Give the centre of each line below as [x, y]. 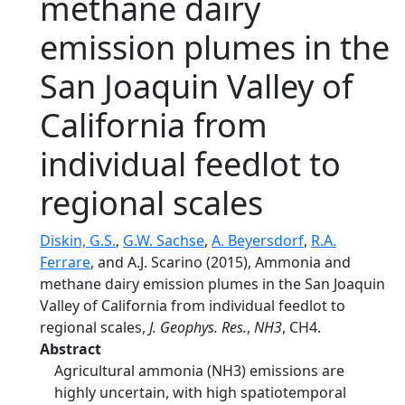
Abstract [71, 349]
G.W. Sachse [164, 240]
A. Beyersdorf [258, 240]
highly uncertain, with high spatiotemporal [200, 392]
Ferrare [65, 262]
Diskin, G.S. [78, 240]
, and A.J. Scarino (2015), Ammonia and [221, 262]
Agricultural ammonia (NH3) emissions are [199, 371]
